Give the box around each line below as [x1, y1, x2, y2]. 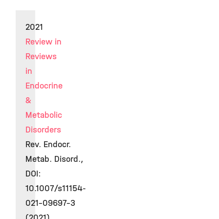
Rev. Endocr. [25, 139, 71, 150]
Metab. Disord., [25, 154, 83, 164]
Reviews [25, 51, 57, 62]
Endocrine [25, 81, 63, 91]
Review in [25, 37, 62, 47]
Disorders [25, 125, 61, 135]
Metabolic [25, 110, 62, 120]
